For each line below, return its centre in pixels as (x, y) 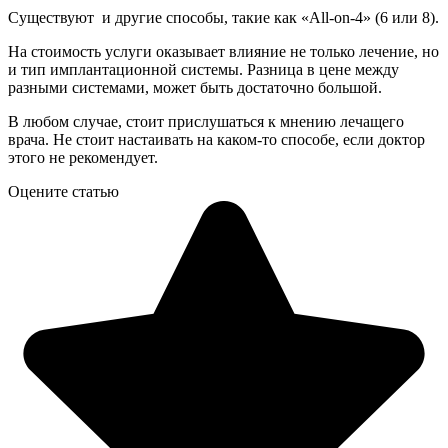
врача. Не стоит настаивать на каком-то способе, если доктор (216, 140)
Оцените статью (63, 192)
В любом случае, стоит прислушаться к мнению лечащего (206, 122)
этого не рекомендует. (83, 158)
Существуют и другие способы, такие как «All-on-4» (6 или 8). (223, 18)
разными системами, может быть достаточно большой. (195, 88)
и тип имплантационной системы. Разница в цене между (203, 70)
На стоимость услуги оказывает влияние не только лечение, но (223, 52)
